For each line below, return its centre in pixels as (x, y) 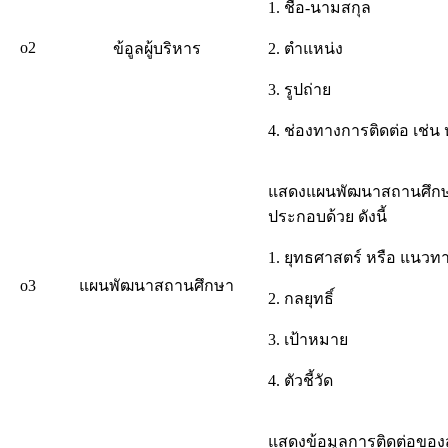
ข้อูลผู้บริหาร (156, 48)
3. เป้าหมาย (308, 339)
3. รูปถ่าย (299, 89)
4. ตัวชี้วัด (300, 380)
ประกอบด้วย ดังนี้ (327, 216)
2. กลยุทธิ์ (301, 298)
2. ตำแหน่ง (305, 48)
